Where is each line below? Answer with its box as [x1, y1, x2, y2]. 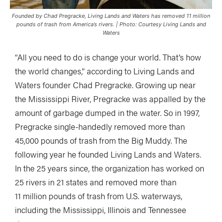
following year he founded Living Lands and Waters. [15, 148, 201, 160]
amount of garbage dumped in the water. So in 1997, [15, 106, 200, 118]
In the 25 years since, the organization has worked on [15, 162, 204, 174]
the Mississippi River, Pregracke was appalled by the [15, 92, 206, 105]
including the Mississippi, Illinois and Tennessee [15, 203, 186, 216]
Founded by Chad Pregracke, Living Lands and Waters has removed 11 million [12, 12, 210, 19]
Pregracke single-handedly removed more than [15, 120, 185, 132]
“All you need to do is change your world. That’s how [15, 51, 201, 63]
